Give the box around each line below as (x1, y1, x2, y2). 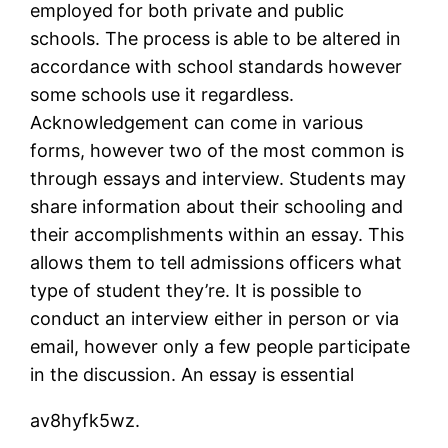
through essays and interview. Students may (30, 167, 407, 189)
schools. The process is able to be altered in (30, 27, 402, 49)
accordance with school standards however (30, 55, 403, 77)
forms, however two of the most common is (30, 139, 405, 161)
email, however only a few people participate (30, 335, 411, 357)
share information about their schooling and (30, 195, 404, 217)
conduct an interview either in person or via (30, 307, 400, 329)
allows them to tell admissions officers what (30, 251, 403, 273)
